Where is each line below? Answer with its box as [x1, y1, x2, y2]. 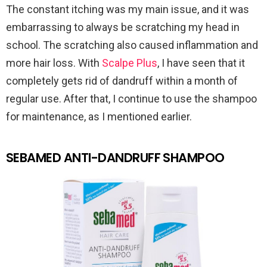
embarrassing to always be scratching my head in [6, 20, 240, 33]
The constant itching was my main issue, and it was [6, 2, 249, 15]
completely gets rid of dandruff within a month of [6, 74, 238, 87]
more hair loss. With [6, 56, 102, 69]
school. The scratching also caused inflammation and [6, 38, 258, 51]
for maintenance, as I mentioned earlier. [6, 110, 192, 123]
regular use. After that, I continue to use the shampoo [6, 92, 257, 105]
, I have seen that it [157, 56, 245, 69]
